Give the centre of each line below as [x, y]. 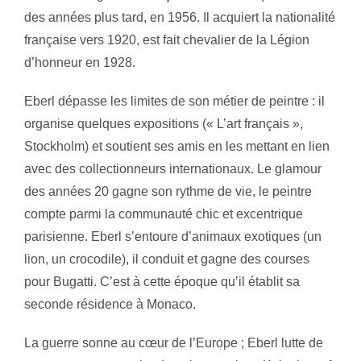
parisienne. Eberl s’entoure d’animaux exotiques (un [172, 236]
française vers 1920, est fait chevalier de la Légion [166, 39]
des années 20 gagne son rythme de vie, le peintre [168, 191]
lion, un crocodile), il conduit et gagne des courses [166, 259]
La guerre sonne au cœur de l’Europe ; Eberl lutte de [173, 342]
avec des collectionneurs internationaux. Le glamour [172, 168]
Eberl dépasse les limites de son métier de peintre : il [174, 101]
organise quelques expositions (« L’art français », [163, 123]
